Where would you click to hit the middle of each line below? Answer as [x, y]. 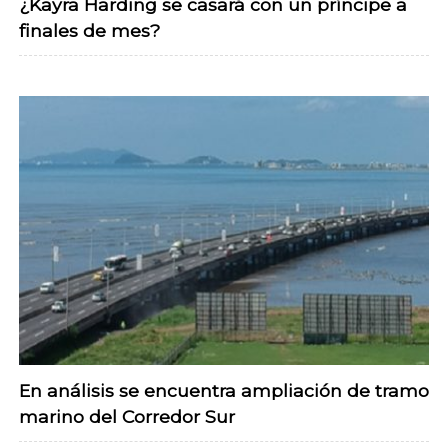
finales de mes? [89, 31]
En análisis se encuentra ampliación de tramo [224, 390]
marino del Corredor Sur [127, 416]
